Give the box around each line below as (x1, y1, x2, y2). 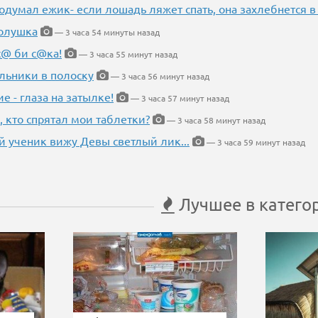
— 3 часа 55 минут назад (77, 48, 177, 60)
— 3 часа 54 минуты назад (53, 26, 160, 38)
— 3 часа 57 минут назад (128, 92, 229, 104)
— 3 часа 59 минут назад (204, 136, 305, 148)
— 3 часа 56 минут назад (109, 70, 209, 82)
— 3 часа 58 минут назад (165, 114, 265, 126)
